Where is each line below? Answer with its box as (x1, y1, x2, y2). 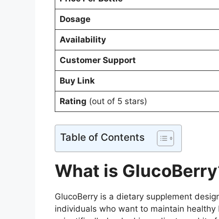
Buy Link (59, 76, 95, 86)
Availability (59, 35, 106, 45)
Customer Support (59, 55, 136, 66)
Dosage (59, 14, 90, 24)
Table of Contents (60, 131, 145, 143)
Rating (59, 96, 87, 107)
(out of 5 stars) (86, 96, 147, 107)
